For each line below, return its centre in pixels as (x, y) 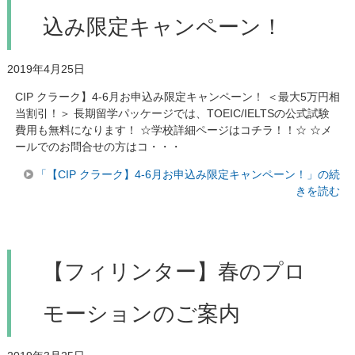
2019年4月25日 (46, 69)
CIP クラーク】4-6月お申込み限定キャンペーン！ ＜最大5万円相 (177, 96)
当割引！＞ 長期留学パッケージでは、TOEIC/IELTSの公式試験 (172, 113)
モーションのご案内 (141, 313)
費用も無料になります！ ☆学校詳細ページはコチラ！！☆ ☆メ (173, 130)
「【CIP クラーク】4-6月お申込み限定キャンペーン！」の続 (188, 174)
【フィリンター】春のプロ (174, 271)
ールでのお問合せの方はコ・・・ (98, 146)
